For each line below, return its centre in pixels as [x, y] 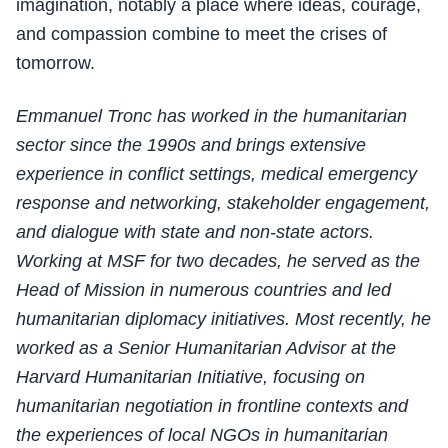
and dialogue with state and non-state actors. [195, 232]
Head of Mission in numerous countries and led [203, 290]
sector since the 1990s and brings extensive [191, 145]
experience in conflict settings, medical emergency [216, 174]
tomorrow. [55, 63]
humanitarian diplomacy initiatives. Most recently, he [223, 319]
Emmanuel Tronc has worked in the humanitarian [211, 116]
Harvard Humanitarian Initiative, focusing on [190, 377]
